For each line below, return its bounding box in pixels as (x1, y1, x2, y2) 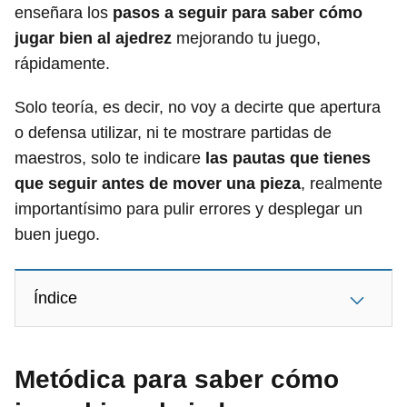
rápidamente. (15, 55, 110, 73)
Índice (34, 289, 77, 307)
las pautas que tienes (205, 149, 371, 167)
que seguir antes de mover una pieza (15, 174, 301, 193)
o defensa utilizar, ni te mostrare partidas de (15, 124, 332, 142)
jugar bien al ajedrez (15, 29, 172, 47)
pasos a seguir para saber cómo (113, 4, 362, 22)
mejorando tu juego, (172, 29, 321, 47)
